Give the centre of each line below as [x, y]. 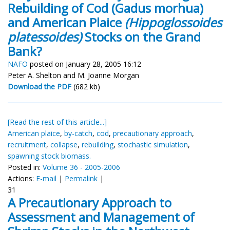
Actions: [22, 178]
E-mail [46, 178]
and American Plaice [66, 22]
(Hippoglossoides [173, 22]
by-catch [78, 133]
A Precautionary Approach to [90, 202]
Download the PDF [40, 86]
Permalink [81, 178]
